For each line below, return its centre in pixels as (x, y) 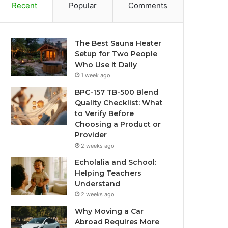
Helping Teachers (108, 173)
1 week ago (96, 75)
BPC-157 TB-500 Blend (117, 92)
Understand (98, 184)
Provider (91, 135)
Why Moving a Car (109, 211)
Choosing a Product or (118, 124)
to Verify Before (105, 113)
